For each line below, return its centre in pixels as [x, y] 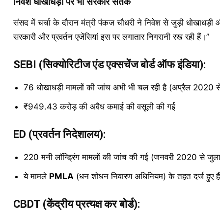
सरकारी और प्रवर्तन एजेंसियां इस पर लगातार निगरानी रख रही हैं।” [111, 37]
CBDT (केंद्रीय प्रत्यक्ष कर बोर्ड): [76, 204]
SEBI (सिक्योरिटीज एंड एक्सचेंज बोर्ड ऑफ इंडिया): [109, 65]
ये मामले [36, 176]
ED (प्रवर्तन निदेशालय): [59, 134]
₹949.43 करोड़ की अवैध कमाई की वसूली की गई [99, 107]
